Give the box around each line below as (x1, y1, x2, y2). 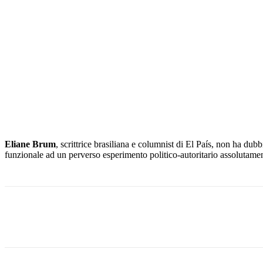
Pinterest (135, 213, 162, 222)
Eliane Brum (5, 139, 56, 150)
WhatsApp (199, 213, 230, 222)
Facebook (28, 213, 58, 222)
